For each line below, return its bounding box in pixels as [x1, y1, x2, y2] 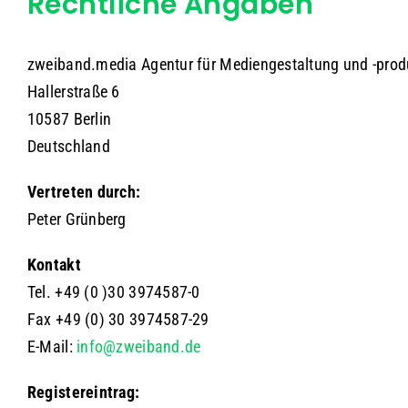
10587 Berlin [26, 109, 112, 128]
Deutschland [26, 137, 110, 156]
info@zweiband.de [76, 337, 201, 356]
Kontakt [26, 255, 81, 274]
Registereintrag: [26, 382, 140, 402]
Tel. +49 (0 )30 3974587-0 [26, 282, 200, 301]
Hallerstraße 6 [26, 82, 120, 101]
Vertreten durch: [26, 182, 141, 201]
